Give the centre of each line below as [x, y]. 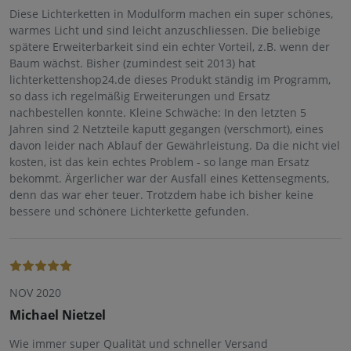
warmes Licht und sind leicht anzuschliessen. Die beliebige [165, 31]
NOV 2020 [35, 293]
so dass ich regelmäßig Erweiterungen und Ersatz [140, 96]
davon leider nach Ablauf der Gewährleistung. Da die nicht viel [175, 146]
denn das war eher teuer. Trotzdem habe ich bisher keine [161, 195]
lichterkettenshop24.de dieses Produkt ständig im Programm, [170, 80]
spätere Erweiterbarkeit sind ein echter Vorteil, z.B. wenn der [170, 47]
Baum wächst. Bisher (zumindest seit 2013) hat [132, 63]
